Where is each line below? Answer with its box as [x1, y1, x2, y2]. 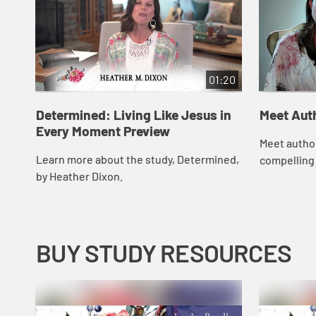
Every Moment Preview [35, 122, 170, 139]
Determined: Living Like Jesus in [35, 106, 231, 123]
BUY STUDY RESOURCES [36, 238, 291, 268]
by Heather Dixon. [35, 169, 123, 183]
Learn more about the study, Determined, [35, 152, 239, 166]
